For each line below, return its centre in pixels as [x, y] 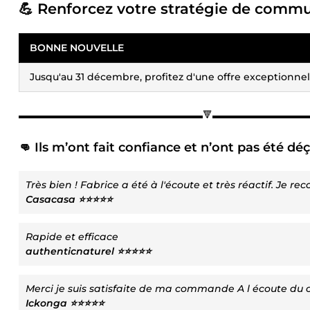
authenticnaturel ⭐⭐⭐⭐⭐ [89, 251]
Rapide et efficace [72, 237]
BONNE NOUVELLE [77, 48]
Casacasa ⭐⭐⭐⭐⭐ [69, 199]
